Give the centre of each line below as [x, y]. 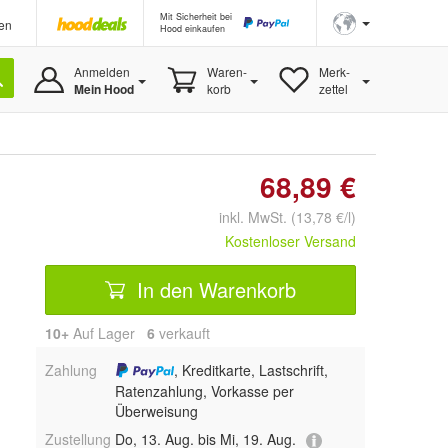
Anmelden [101, 71]
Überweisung [156, 411]
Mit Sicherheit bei [196, 16]
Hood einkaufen [192, 28]
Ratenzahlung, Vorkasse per [204, 391]
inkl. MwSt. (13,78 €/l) [279, 217]
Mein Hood [103, 89]
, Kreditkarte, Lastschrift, [251, 370]
